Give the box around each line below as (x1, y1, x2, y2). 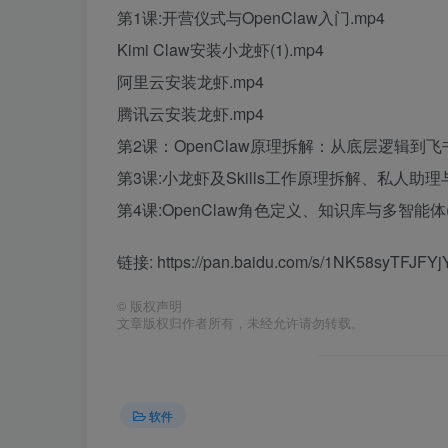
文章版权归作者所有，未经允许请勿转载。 (117, 314, 364, 332)
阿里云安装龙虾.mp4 (117, 70, 264, 93)
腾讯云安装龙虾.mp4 (117, 102, 264, 125)
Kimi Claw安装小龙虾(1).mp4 (117, 38, 324, 61)
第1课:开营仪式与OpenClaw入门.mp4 (117, 6, 385, 29)
